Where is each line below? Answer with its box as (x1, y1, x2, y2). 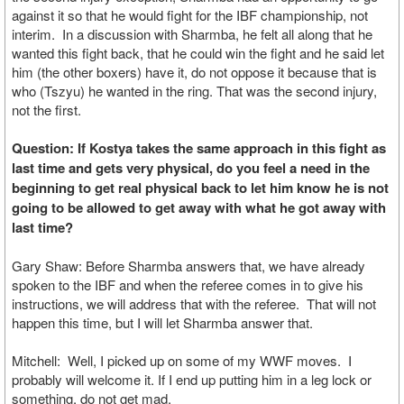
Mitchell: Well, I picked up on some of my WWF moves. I (12, 351, 352, 370)
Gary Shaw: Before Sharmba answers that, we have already (12, 256, 365, 275)
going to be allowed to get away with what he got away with (12, 197, 386, 217)
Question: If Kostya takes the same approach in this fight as (12, 138, 386, 158)
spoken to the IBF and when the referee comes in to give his (12, 275, 363, 294)
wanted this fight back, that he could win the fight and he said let (12, 43, 384, 62)
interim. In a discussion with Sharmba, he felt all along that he (12, 24, 372, 43)
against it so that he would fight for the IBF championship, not (12, 5, 368, 24)
